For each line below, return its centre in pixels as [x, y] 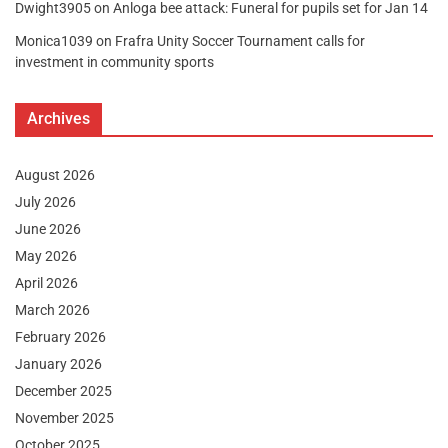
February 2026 [60, 337]
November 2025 [64, 418]
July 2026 [45, 202]
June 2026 [48, 229]
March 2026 [52, 310]
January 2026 [58, 364]
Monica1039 [54, 41]
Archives [58, 119]
